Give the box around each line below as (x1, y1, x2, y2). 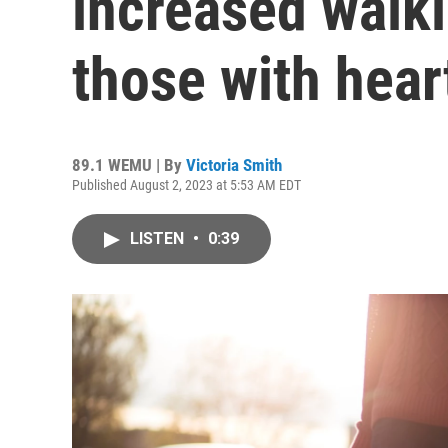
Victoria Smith (186, 155, 282, 175)
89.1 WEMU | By (72, 155, 186, 175)
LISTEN (130, 229, 188, 248)
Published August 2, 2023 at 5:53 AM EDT (72, 177, 301, 193)
